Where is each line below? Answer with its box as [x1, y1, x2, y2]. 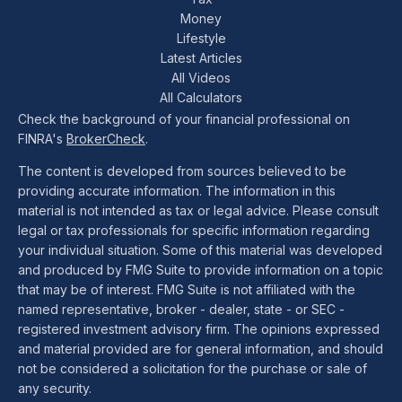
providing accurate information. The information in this [18, 183, 336, 198]
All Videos [171, 70, 231, 85]
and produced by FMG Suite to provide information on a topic [18, 262, 383, 277]
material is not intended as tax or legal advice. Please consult [18, 203, 379, 218]
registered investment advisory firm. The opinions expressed [18, 321, 380, 336]
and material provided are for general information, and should [18, 341, 383, 356]
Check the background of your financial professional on [18, 111, 350, 127]
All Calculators [160, 90, 242, 105]
